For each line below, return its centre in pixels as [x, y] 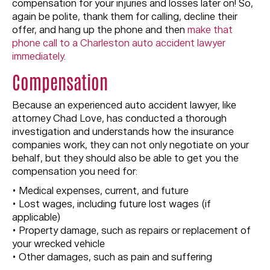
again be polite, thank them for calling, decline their [125, 17]
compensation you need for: [75, 172]
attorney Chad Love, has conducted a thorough [119, 119]
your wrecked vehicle [58, 244]
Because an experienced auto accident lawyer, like [124, 105]
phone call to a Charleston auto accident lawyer [119, 43]
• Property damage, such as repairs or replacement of [131, 231]
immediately [38, 57]
